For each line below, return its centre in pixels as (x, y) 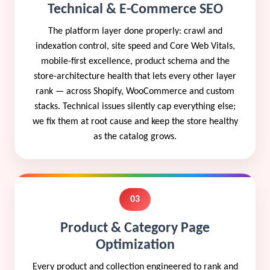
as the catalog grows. (135, 137)
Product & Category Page (135, 228)
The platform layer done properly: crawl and (135, 31)
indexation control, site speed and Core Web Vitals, (135, 46)
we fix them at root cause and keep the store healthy (135, 121)
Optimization (135, 245)
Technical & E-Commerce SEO (135, 9)
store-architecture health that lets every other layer (135, 76)
